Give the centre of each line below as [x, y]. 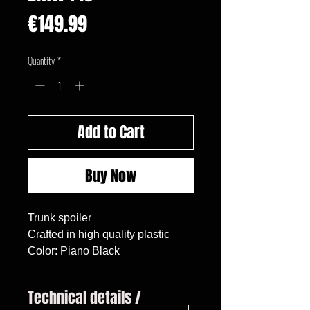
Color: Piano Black [74, 250]
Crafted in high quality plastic [99, 234]
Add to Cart [111, 132]
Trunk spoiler [60, 217]
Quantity [41, 60]
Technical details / [84, 297]
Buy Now [111, 175]
